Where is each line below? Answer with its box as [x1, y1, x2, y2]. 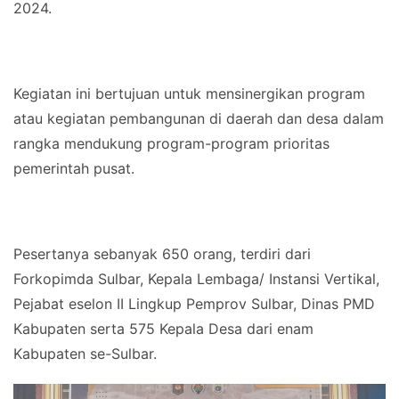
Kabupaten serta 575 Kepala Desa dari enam [13, 320, 313, 338]
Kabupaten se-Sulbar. [13, 345, 157, 363]
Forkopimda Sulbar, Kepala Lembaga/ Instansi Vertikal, [13, 270, 379, 289]
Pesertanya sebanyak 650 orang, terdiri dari [13, 245, 311, 264]
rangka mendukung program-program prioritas [13, 134, 330, 153]
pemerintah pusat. [13, 159, 134, 178]
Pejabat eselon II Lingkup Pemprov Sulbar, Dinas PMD [13, 295, 375, 313]
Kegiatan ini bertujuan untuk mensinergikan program [13, 85, 365, 103]
